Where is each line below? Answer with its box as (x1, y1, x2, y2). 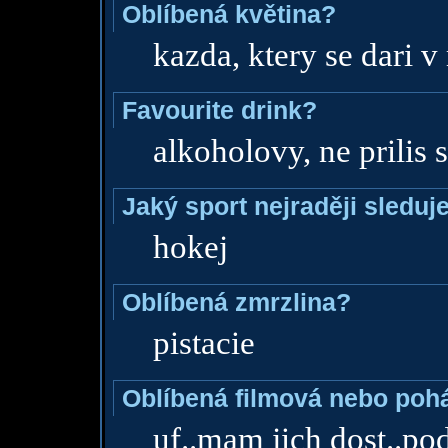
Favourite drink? (121, 96, 317, 124)
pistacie (152, 325, 255, 361)
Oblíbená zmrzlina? (121, 288, 351, 316)
